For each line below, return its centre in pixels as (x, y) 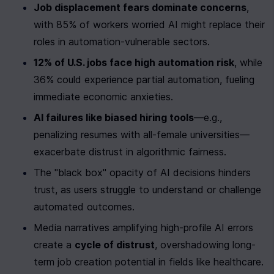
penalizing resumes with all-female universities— (142, 135)
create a (54, 245)
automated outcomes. (84, 207)
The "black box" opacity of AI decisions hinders (142, 173)
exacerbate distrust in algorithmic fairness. (130, 152)
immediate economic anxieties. (103, 97)
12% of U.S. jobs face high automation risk (134, 63)
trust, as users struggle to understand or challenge (147, 190)
